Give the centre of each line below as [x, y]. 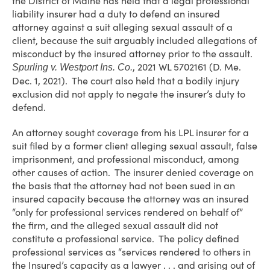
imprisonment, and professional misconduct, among [126, 159]
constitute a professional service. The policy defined [126, 239]
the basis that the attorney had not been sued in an [124, 186]
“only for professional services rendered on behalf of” [127, 212]
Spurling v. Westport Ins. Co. [72, 67]
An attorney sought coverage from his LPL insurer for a [130, 133]
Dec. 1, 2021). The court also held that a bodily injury [126, 81]
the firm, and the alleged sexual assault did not [115, 225]
